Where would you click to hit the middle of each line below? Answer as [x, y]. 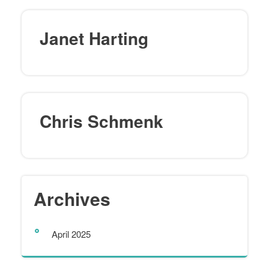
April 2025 [71, 234]
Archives [72, 198]
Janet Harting [94, 38]
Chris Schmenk [101, 121]
